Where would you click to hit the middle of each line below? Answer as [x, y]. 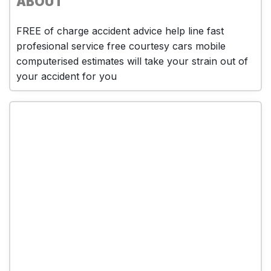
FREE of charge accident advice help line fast [120, 31]
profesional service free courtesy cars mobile [121, 46]
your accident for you [67, 76]
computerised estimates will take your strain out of [132, 61]
